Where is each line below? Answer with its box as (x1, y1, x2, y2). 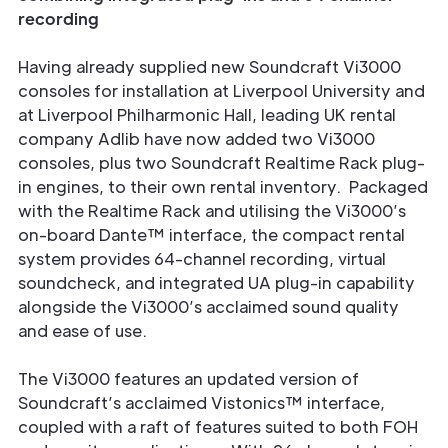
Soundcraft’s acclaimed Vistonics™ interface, (18, 392, 385, 413)
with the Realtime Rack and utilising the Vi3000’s (18, 200, 406, 221)
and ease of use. (18, 320, 147, 341)
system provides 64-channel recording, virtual (18, 248, 386, 269)
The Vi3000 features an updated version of (18, 368, 359, 389)
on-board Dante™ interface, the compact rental (18, 224, 405, 245)
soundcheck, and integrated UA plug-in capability (18, 272, 415, 293)
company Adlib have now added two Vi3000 (18, 128, 375, 149)
